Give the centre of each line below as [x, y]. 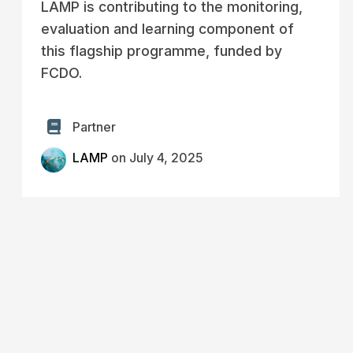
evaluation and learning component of [167, 29]
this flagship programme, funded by [162, 51]
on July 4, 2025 [156, 158]
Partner [94, 127]
